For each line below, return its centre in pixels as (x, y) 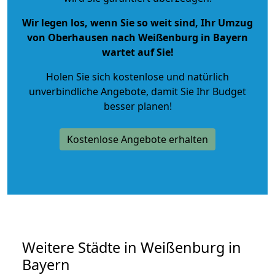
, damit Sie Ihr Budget (196, 91)
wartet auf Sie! (137, 52)
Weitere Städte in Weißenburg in (132, 247)
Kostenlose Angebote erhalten (137, 139)
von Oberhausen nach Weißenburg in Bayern (137, 37)
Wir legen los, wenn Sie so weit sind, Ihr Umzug (137, 22)
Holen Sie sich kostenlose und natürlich (137, 76)
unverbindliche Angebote (87, 91)
